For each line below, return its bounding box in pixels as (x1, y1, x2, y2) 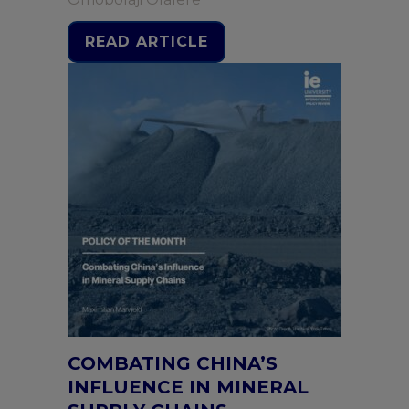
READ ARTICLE (85, 33, 208, 50)
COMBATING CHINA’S (68, 352, 278, 374)
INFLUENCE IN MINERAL (68, 376, 309, 398)
